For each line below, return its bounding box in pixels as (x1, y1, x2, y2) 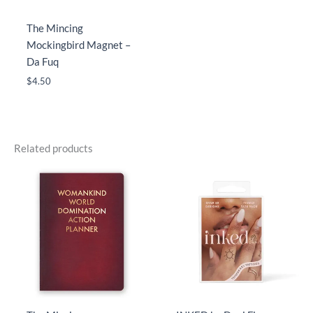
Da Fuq (26, 56, 59, 68)
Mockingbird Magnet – (26, 39, 131, 52)
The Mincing (26, 22, 83, 35)
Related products (14, 142, 93, 154)
